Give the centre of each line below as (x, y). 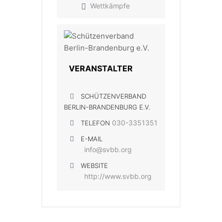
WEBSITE (94, 166)
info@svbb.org (108, 149)
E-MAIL (92, 139)
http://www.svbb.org (118, 176)
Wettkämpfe (110, 6)
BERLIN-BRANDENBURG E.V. (107, 107)
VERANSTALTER (101, 68)
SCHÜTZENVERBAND (113, 96)
